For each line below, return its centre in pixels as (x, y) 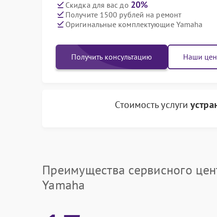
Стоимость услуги (153, 105)
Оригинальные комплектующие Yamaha (134, 24)
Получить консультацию (112, 57)
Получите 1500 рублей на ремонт (123, 14)
